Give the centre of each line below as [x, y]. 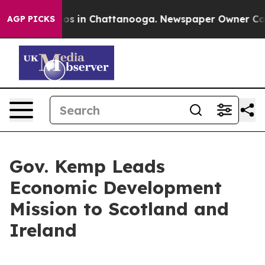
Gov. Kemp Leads [87, 166]
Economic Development [116, 188]
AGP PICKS [31, 19]
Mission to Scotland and [119, 209]
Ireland [43, 230]
